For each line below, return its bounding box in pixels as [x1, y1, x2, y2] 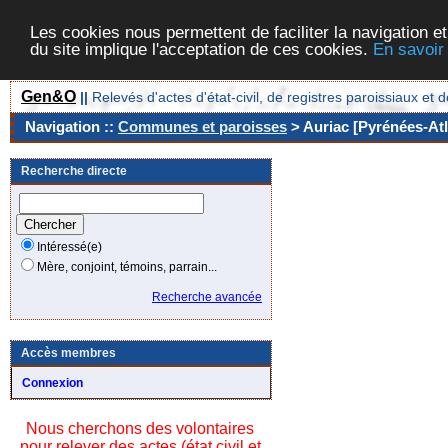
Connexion [22, 376, 83, 390]
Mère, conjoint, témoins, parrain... [37, 260, 217, 274]
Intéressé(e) [37, 240, 102, 254]
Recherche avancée [152, 290, 262, 304]
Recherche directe [21, 164, 127, 178]
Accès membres [21, 346, 116, 360]
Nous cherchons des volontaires [26, 420, 254, 437]
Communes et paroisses [118, 118, 287, 135]
